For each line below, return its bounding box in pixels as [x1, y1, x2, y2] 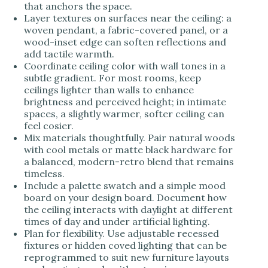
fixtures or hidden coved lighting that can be [24, 239, 227, 251]
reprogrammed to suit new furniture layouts [24, 251, 229, 263]
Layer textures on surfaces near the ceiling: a [24, 11, 232, 24]
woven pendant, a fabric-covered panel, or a [24, 23, 228, 36]
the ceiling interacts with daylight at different [24, 203, 233, 215]
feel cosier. [24, 119, 74, 132]
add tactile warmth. [24, 47, 114, 60]
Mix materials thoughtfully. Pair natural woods [24, 131, 235, 144]
